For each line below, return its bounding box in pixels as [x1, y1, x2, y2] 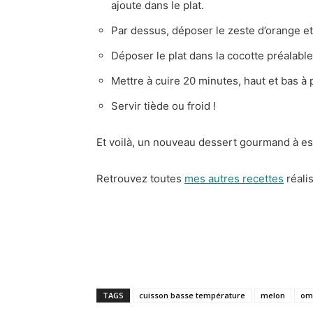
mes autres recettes [184, 171, 284, 185]
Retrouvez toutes [96, 171, 184, 185]
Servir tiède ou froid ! [111, 99, 216, 112]
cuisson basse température [139, 289, 245, 300]
